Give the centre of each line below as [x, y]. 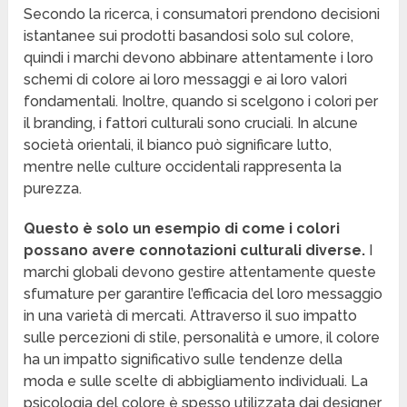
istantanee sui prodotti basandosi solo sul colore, [189, 36]
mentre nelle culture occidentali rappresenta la [183, 167]
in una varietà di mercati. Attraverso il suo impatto [191, 316]
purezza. [53, 189]
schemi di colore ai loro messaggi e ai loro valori [186, 80]
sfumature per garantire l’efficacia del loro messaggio [203, 294]
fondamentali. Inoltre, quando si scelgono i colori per [201, 102]
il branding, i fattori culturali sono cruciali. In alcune [191, 124]
